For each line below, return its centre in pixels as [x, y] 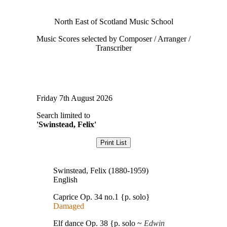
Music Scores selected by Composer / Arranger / [113, 39]
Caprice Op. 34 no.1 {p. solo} [101, 197]
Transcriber [113, 48]
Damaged [68, 206]
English [65, 180]
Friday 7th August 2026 [74, 98]
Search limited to [63, 115]
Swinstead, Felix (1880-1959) [101, 171]
